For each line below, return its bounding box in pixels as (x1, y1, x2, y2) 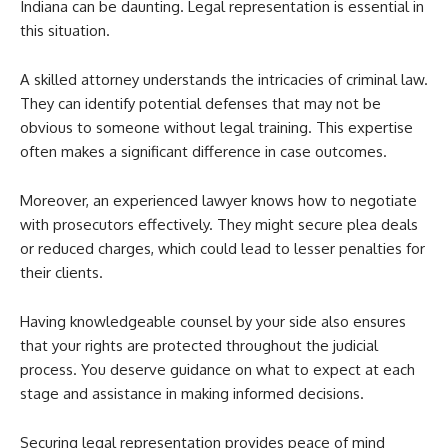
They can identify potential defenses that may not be (20, 94, 381, 113)
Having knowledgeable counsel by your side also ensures (20, 312, 406, 331)
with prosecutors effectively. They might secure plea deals (20, 215, 418, 234)
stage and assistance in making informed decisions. (20, 384, 364, 403)
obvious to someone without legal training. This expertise (20, 118, 413, 137)
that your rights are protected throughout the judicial (20, 336, 378, 355)
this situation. (20, 21, 110, 40)
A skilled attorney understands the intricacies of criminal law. (20, 70, 428, 89)
